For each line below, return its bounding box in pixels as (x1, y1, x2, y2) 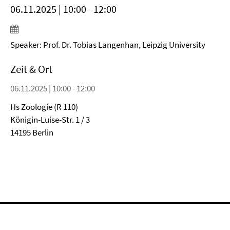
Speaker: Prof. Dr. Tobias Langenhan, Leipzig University (10, 39, 205, 50)
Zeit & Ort (10, 62, 52, 76)
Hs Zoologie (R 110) (10, 101, 78, 112)
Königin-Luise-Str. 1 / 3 (10, 114, 90, 125)
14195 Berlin (10, 127, 53, 138)
